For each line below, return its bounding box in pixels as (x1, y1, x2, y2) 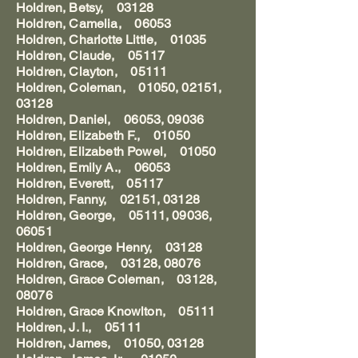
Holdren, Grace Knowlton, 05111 (16, 304, 216, 319)
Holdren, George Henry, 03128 (16, 240, 202, 255)
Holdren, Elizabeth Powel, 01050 (16, 144, 217, 159)
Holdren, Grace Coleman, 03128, (16, 272, 217, 287)
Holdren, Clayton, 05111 (16, 64, 168, 79)
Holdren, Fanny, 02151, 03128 (16, 192, 200, 207)
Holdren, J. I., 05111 (16, 320, 141, 335)
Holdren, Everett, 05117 (16, 176, 164, 191)
